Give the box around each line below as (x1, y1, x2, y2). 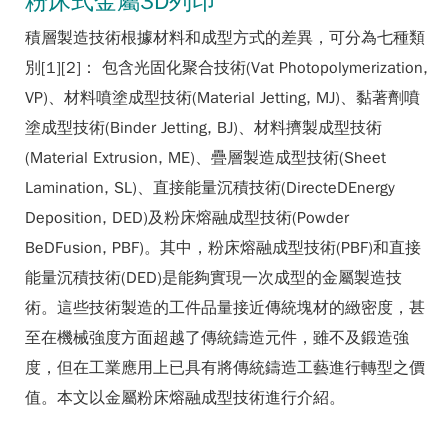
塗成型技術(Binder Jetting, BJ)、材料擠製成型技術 (25, 118, 382, 138)
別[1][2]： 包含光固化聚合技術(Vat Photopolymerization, (25, 58, 428, 78)
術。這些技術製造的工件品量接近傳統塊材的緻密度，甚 (25, 298, 425, 318)
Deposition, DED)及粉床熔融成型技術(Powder (25, 208, 349, 228)
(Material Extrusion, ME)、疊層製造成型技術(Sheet (25, 148, 386, 168)
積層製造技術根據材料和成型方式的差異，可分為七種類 (25, 28, 425, 48)
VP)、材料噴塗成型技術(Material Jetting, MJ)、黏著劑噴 (25, 88, 420, 108)
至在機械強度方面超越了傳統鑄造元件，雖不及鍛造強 (25, 328, 409, 348)
